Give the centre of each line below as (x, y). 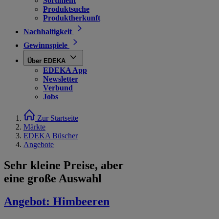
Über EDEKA (46, 61)
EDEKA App (65, 70)
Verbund (58, 88)
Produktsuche (66, 9)
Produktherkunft (72, 18)
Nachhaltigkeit (48, 32)
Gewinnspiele (45, 45)
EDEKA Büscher (51, 136)
